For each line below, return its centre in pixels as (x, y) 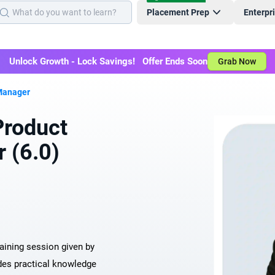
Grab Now (237, 61)
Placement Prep (178, 12)
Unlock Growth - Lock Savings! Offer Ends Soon (108, 61)
